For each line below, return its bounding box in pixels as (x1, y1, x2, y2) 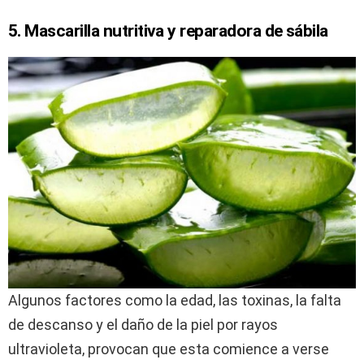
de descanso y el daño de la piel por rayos (8, 315, 278, 333)
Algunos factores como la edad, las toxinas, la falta (8, 291, 341, 309)
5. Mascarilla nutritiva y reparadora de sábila (8, 20, 328, 41)
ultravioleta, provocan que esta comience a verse (8, 340, 329, 357)
